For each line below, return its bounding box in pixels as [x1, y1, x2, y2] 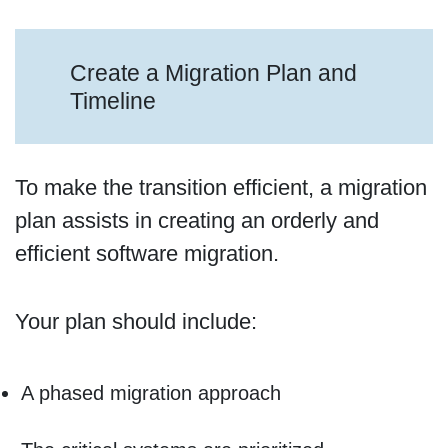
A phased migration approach [20, 382, 281, 405]
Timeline [70, 87, 157, 114]
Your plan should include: [14, 308, 257, 334]
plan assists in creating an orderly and [14, 208, 379, 233]
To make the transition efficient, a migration [14, 175, 427, 200]
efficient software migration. [14, 241, 285, 266]
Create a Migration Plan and [70, 59, 358, 86]
